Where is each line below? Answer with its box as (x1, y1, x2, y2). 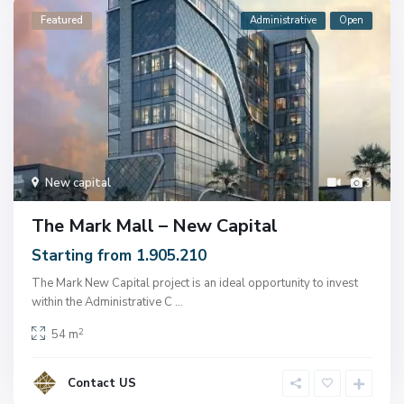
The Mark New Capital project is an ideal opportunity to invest (32, 275, 359, 292)
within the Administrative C (32, 294, 176, 311)
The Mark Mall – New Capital (32, 214, 279, 239)
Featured (41, 14, 84, 28)
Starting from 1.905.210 (32, 245, 207, 267)
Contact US (68, 375, 137, 392)
